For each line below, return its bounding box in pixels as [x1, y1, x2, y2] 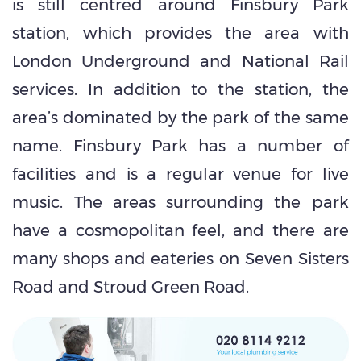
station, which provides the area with [12, 23, 349, 43]
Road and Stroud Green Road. [12, 276, 250, 297]
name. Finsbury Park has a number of [12, 135, 349, 156]
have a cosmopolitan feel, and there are [12, 220, 349, 240]
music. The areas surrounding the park [12, 192, 349, 212]
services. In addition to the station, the [12, 79, 349, 99]
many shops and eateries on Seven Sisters [12, 248, 349, 268]
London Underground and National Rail [12, 51, 349, 71]
